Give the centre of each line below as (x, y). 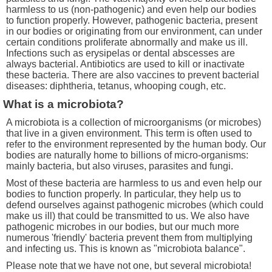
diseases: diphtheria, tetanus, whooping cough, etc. (116, 86)
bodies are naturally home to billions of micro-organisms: (127, 155)
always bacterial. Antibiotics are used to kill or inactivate (125, 64)
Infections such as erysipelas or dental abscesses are (121, 53)
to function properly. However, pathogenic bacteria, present (132, 21)
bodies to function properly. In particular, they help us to (124, 194)
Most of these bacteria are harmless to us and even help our (134, 183)
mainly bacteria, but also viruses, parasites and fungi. (120, 166)
